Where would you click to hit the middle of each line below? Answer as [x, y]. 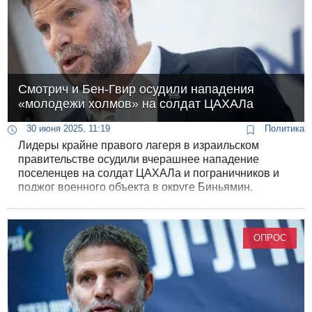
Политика [283, 129]
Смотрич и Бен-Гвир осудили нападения [136, 89]
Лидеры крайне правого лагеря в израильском [139, 146]
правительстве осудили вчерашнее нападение [139, 159]
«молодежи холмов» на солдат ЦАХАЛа [136, 104]
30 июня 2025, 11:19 [67, 129]
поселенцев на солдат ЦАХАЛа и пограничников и [149, 173]
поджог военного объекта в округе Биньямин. [136, 187]
